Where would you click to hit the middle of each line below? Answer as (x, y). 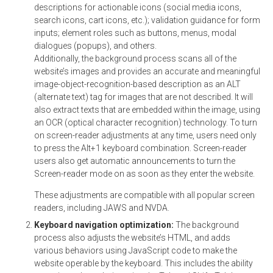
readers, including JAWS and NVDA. (102, 208)
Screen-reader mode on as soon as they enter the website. (144, 174)
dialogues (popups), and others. (95, 46)
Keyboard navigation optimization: (105, 225)
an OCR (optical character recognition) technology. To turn (146, 122)
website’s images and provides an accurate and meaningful (147, 71)
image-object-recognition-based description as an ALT (137, 84)
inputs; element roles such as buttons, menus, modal (135, 33)
